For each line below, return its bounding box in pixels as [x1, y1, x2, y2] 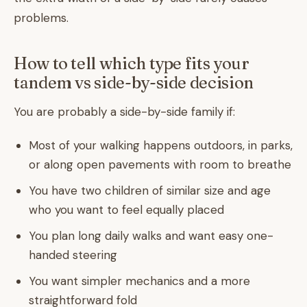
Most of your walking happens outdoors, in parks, [29, 138, 293, 153]
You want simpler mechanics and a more [29, 273, 250, 288]
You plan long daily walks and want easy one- [29, 228, 273, 243]
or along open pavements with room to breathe [29, 157, 291, 172]
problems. [14, 10, 69, 25]
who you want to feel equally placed [29, 202, 224, 217]
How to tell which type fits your [14, 53, 249, 73]
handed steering [29, 247, 117, 262]
